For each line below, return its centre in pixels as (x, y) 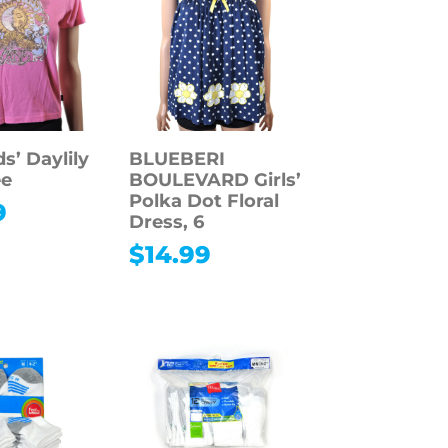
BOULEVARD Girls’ (214, 179)
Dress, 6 (166, 221)
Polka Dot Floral (203, 200)
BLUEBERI (176, 158)
